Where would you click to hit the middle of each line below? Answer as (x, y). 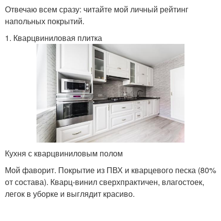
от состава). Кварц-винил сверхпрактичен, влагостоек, (105, 182)
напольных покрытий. (45, 21)
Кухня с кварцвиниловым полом (64, 153)
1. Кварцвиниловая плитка (54, 38)
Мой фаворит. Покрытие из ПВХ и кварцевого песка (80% (110, 170)
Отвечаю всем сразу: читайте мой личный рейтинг (97, 9)
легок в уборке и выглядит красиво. (70, 193)
